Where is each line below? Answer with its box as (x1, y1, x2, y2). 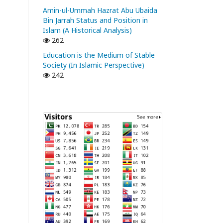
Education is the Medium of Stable (43, 50, 155, 60)
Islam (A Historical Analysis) (43, 25, 132, 35)
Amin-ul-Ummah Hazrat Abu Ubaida (43, 5, 157, 15)
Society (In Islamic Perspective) (43, 60, 144, 70)
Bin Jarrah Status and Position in (43, 15, 148, 25)
